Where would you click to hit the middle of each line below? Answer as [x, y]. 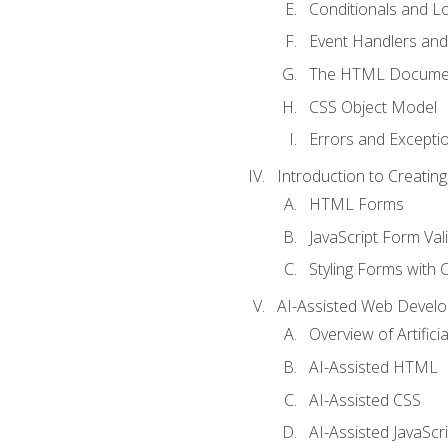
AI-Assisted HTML [373, 367]
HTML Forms [356, 204]
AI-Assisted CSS [364, 399]
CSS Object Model [372, 106]
